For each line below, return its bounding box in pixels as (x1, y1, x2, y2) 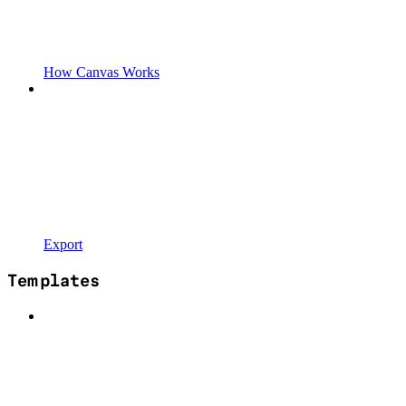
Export (43, 237, 82, 253)
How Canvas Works (43, 64, 159, 81)
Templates (7, 269, 100, 291)
